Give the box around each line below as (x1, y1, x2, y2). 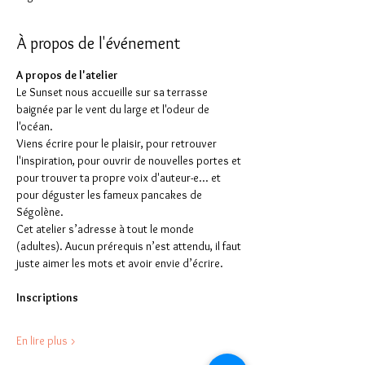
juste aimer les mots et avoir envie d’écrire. (16, 256, 223, 270)
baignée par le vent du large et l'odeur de (16, 102, 212, 117)
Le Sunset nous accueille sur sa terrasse (16, 85, 210, 99)
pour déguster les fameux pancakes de (16, 187, 204, 202)
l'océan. (16, 119, 55, 134)
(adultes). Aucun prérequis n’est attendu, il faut (16, 239, 244, 253)
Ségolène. (16, 204, 64, 219)
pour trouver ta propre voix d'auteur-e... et (16, 170, 223, 185)
